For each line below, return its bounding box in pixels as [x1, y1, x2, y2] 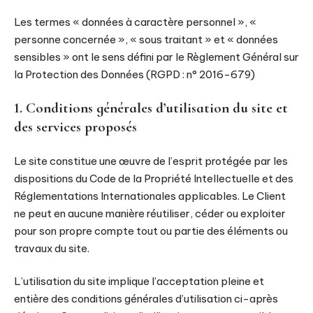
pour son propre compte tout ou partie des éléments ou [14, 224, 288, 238]
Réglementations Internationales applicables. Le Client [14, 189, 286, 203]
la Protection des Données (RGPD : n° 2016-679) [14, 67, 255, 81]
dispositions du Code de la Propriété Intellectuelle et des [14, 171, 293, 185]
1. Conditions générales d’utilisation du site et [14, 99, 288, 117]
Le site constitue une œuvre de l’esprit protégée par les [14, 154, 288, 168]
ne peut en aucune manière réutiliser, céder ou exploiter [14, 206, 286, 220]
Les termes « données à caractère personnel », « [14, 15, 256, 29]
